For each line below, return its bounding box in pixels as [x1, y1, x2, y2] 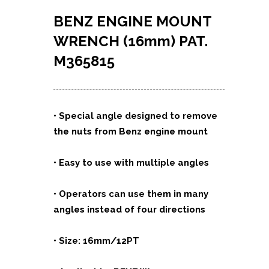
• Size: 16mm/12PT [53, 235, 139, 246]
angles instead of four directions [53, 204, 205, 215]
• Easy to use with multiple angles [53, 157, 209, 168]
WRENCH [53, 32, 123, 50]
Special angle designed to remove [59, 110, 217, 121]
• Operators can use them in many [53, 189, 208, 199]
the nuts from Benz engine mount [53, 126, 208, 137]
